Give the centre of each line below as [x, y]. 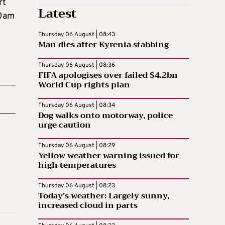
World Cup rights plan [84, 85]
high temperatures [77, 165]
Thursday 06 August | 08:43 [77, 34]
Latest [57, 13]
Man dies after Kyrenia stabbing [103, 44]
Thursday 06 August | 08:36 [77, 65]
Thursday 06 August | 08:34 [77, 105]
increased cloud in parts [88, 205]
